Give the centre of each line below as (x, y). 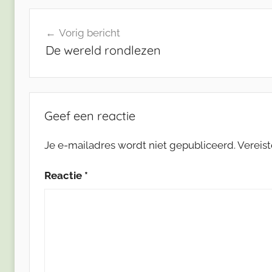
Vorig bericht (89, 33)
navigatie (64, 40)
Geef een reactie (90, 115)
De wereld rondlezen (103, 50)
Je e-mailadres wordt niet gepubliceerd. (140, 145)
